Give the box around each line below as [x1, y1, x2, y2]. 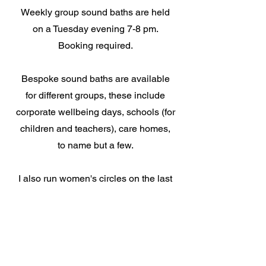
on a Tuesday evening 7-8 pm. [32, 23, 159, 34]
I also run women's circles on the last [18, 173, 172, 184]
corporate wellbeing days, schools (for [15, 106, 175, 118]
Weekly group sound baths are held [21, 7, 170, 18]
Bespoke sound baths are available [21, 73, 170, 84]
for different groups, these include [26, 90, 165, 101]
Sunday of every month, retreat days [20, 189, 171, 201]
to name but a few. [57, 140, 134, 151]
